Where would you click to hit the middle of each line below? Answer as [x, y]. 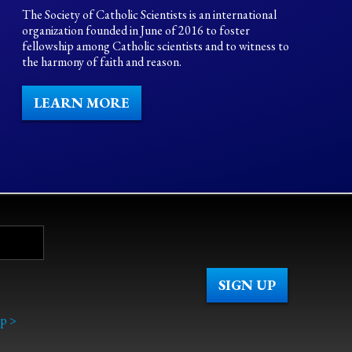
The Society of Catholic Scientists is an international [149, 15]
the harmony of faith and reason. [101, 62]
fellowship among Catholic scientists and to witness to [155, 46]
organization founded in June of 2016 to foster [136, 30]
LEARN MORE [81, 103]
